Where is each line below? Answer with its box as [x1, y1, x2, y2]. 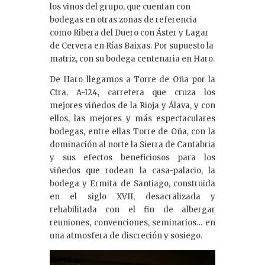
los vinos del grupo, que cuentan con [50, 1, 190, 12]
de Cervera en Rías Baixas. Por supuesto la [50, 40, 214, 51]
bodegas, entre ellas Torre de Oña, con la [50, 126, 215, 137]
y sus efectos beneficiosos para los [50, 152, 215, 163]
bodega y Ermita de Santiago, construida [50, 178, 215, 189]
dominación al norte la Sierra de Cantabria [50, 139, 215, 150]
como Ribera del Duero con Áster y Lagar [50, 27, 209, 38]
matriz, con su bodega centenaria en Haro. [50, 53, 215, 64]
